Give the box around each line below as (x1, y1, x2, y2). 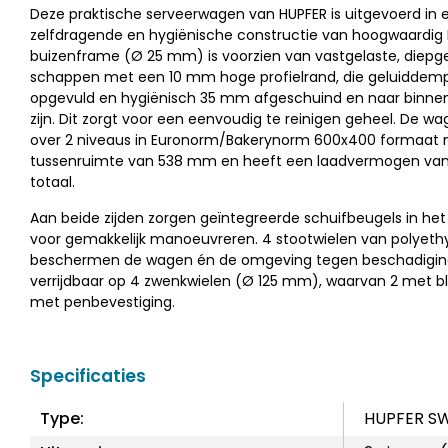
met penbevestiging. (30, 292, 175, 313)
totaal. (30, 172, 75, 193)
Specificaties (30, 363, 146, 388)
